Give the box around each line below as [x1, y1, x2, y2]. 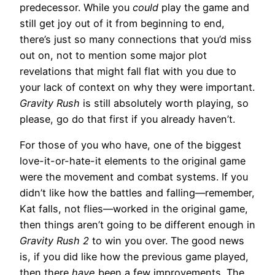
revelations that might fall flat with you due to [20, 65, 236, 78]
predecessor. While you [20, 1, 133, 14]
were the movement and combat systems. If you [20, 171, 248, 184]
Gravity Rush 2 [20, 234, 92, 247]
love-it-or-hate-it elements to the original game [20, 155, 246, 168]
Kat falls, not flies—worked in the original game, [20, 203, 248, 215]
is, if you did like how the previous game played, [20, 250, 249, 263]
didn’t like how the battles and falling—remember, [20, 187, 255, 199]
